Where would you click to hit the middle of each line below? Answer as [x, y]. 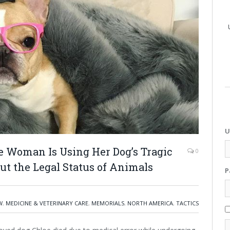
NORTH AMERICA [150, 203]
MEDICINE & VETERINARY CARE [47, 203]
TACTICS [187, 203]
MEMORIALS [108, 203]
